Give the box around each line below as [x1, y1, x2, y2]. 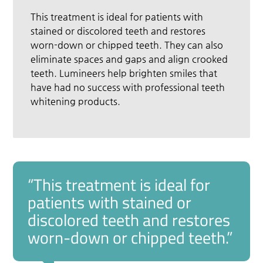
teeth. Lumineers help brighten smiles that [31, 67, 218, 79]
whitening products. [31, 95, 121, 107]
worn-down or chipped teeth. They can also [31, 39, 224, 50]
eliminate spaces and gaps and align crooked [31, 53, 228, 65]
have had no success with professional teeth [31, 81, 225, 93]
